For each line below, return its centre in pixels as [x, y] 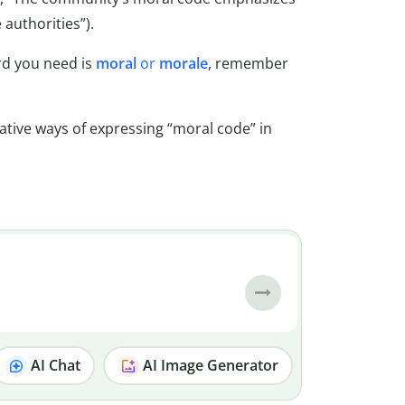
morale [183, 64]
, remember [248, 64]
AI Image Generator [209, 365]
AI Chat [54, 365]
